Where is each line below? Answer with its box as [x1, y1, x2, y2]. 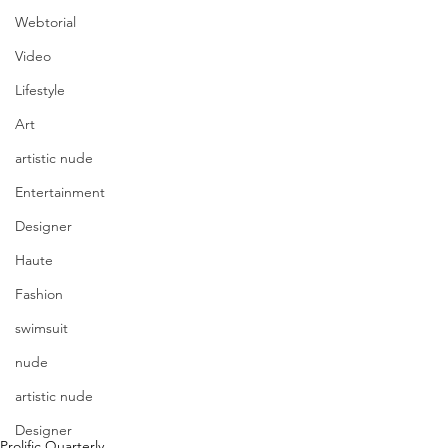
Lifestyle [15, 81, 65, 100]
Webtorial [15, 13, 76, 32]
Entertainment [15, 183, 105, 202]
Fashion [15, 285, 63, 304]
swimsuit [15, 319, 68, 338]
